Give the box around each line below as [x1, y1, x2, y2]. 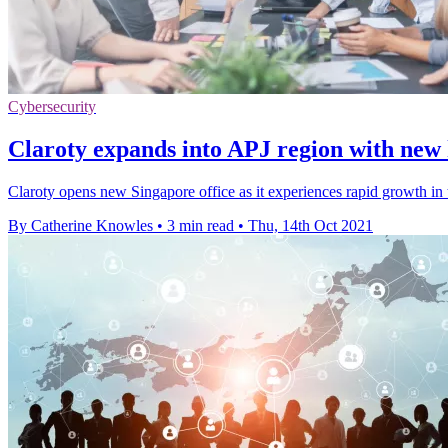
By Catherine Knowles [8, 217, 153, 234]
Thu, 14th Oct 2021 [248, 217, 373, 234]
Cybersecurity [8, 98, 96, 116]
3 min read [167, 217, 234, 234]
